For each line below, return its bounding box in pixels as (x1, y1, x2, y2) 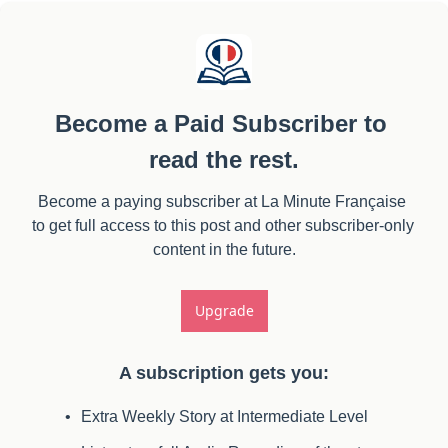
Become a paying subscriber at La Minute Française (38, 192, 406, 210)
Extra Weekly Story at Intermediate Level (81, 407, 368, 425)
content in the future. (152, 240, 296, 258)
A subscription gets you (119, 362, 323, 383)
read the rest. (149, 145, 299, 173)
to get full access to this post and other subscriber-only (32, 216, 414, 234)
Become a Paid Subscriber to (54, 109, 387, 137)
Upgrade (194, 300, 254, 320)
